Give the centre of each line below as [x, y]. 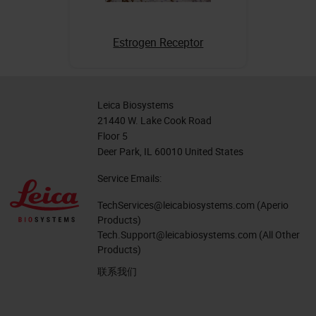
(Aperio [272, 205]
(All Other [278, 234]
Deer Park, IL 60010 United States [170, 151]
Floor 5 [113, 135]
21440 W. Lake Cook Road [154, 120]
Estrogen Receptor [158, 42]
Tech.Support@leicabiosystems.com [177, 234]
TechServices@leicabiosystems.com [176, 205]
